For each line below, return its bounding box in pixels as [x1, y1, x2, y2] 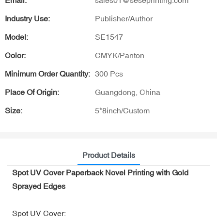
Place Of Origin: [5, 88, 59, 96]
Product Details [82, 150, 135, 159]
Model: [5, 32, 28, 41]
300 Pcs [95, 69, 123, 78]
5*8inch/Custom [95, 106, 150, 115]
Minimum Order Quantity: [5, 69, 90, 78]
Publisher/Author [95, 14, 153, 23]
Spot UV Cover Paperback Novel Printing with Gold [12, 168, 188, 177]
